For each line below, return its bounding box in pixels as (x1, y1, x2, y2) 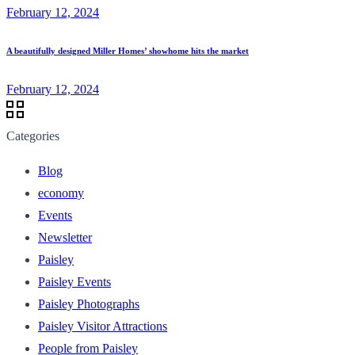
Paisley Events (38, 274, 111, 288)
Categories (6, 128, 59, 143)
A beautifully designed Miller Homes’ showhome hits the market (6, 45, 249, 55)
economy (38, 185, 84, 200)
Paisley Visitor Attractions (38, 319, 167, 333)
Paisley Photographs (38, 296, 139, 311)
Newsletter (38, 230, 92, 244)
